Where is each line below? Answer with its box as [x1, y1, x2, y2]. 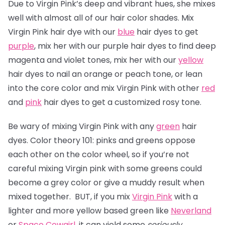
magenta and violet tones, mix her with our [8, 54, 178, 66]
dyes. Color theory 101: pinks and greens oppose [8, 135, 195, 146]
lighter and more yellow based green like [8, 205, 171, 216]
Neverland [171, 205, 211, 216]
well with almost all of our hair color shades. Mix [8, 12, 194, 24]
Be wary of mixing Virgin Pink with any [8, 121, 156, 132]
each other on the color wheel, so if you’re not [8, 149, 189, 160]
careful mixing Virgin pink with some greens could [8, 163, 202, 174]
